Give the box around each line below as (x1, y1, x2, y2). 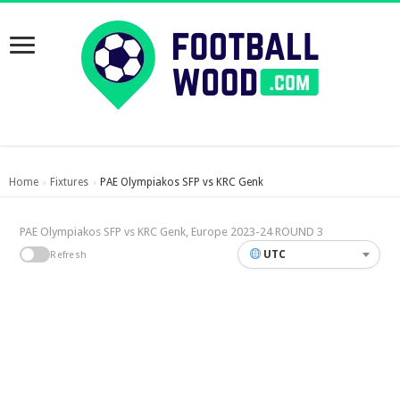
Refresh (50, 248, 87, 261)
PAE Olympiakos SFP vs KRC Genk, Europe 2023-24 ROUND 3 (20, 225, 324, 238)
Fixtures (50, 176, 88, 188)
